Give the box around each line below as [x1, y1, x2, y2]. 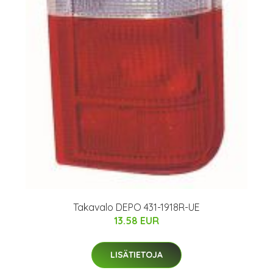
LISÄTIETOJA [110, 249, 163, 260]
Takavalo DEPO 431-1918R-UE [73, 200, 200, 213]
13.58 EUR [114, 214, 159, 227]
